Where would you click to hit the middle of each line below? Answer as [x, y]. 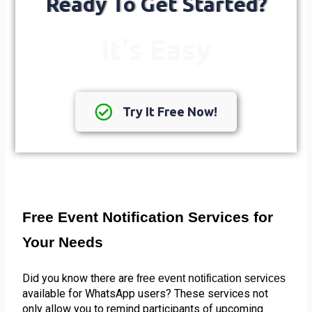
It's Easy [156, 52]
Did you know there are [80, 278]
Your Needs [63, 242]
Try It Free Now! [170, 111]
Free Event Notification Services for [148, 217]
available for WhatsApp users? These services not [146, 293]
